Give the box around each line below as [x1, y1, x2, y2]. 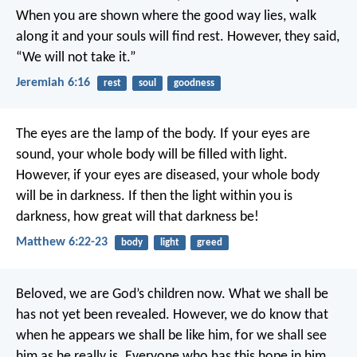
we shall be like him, [115, 328, 233, 343]
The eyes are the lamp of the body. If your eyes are [16, 127, 310, 143]
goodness [173, 77, 214, 88]
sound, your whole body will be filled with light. [16, 147, 288, 163]
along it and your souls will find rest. [16, 29, 224, 45]
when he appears [16, 328, 115, 343]
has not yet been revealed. [16, 307, 170, 323]
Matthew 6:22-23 [16, 236, 108, 249]
